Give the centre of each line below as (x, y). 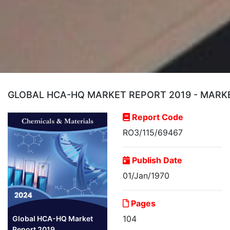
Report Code (157, 117)
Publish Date (156, 160)
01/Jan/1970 (146, 176)
